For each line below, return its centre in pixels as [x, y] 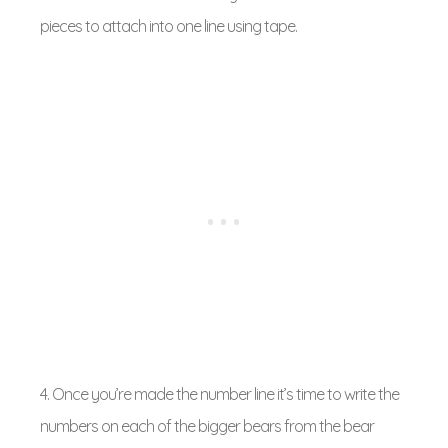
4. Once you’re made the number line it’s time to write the [219, 394]
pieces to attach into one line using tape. [168, 26]
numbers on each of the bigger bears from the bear [207, 426]
